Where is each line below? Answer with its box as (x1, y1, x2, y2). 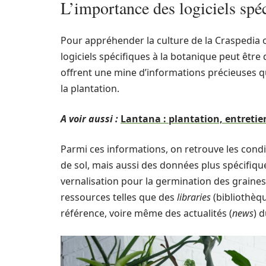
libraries (177, 191, 211, 204)
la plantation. (61, 82, 119, 95)
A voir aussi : (61, 112, 118, 125)
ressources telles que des (61, 191, 177, 204)
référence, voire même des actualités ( (61, 207, 232, 220)
